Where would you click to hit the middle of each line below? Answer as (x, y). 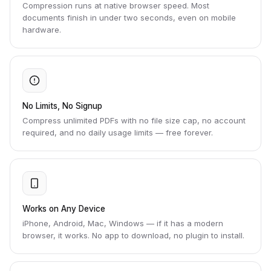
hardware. (42, 30)
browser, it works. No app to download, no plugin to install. (133, 235)
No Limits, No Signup (62, 106)
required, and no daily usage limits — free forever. (118, 132)
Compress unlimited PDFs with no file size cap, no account (134, 120)
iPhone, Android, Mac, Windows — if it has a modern (123, 223)
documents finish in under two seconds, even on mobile (129, 18)
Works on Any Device (64, 209)
